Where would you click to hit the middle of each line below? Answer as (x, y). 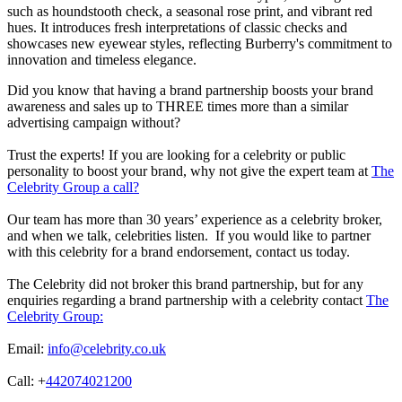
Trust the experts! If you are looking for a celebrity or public (176, 155)
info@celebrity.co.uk (107, 349)
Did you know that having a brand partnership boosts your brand (190, 91)
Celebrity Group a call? (73, 188)
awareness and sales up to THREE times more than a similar (178, 107)
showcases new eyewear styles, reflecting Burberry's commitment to (200, 44)
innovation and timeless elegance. (102, 60)
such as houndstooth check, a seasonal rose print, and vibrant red (190, 12)
